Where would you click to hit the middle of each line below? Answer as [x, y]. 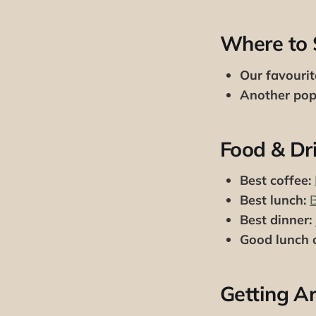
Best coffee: [275, 181]
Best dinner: [276, 220]
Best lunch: [273, 200]
